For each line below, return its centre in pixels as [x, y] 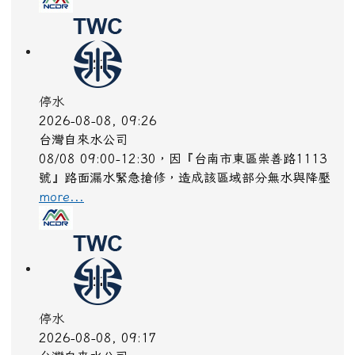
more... [61, 202]
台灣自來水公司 [83, 145]
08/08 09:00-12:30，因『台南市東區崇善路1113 [183, 164]
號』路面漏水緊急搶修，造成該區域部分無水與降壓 [185, 183]
